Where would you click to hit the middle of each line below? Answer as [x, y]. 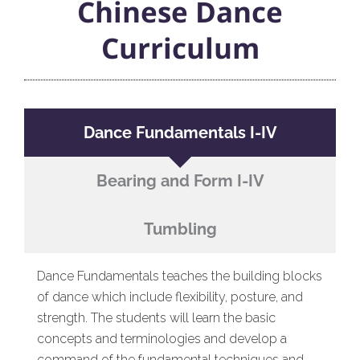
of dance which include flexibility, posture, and [170, 297]
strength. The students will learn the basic [156, 317]
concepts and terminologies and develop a [162, 338]
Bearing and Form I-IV [180, 180]
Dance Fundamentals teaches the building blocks [180, 276]
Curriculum [180, 47]
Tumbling [180, 229]
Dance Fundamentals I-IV [180, 132]
